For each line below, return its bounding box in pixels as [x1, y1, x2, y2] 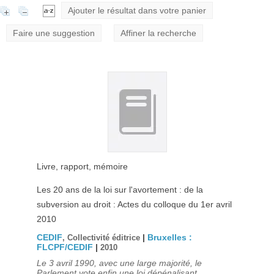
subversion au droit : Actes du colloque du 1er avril [36, 199, 232, 209]
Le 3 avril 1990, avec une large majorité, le [36, 258, 202, 268]
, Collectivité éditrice [62, 234, 143, 242]
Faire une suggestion [13, 28, 95, 38]
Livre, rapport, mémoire [36, 161, 128, 171]
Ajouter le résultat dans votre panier [68, 6, 206, 15]
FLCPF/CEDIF [36, 242, 93, 252]
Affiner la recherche [120, 28, 196, 38]
